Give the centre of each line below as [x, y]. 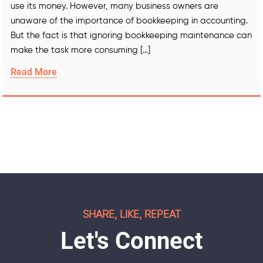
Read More [34, 72]
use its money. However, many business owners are [114, 6]
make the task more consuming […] [80, 50]
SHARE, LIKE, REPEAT [131, 215]
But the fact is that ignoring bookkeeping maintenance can [131, 35]
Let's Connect [131, 241]
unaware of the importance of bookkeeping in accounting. [129, 21]
